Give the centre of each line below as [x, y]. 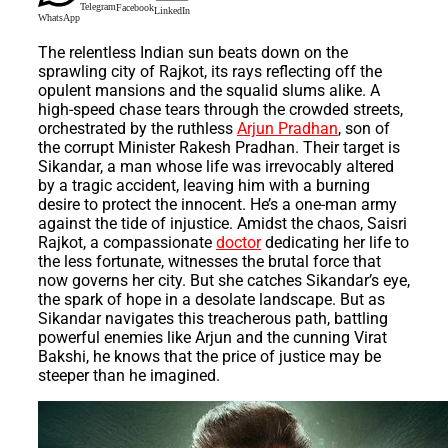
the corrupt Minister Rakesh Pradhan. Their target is [219, 148]
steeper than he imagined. [129, 376]
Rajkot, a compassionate [127, 243]
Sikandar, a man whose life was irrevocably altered [216, 167]
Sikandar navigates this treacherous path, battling [213, 319]
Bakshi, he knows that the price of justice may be [209, 357]
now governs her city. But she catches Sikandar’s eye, [224, 281]
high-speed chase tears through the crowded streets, [220, 110]
